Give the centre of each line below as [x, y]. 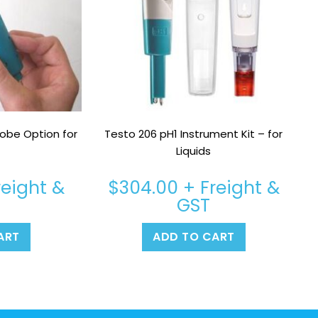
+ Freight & [229, 187]
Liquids [194, 150]
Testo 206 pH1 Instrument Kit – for [194, 133]
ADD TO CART [194, 236]
